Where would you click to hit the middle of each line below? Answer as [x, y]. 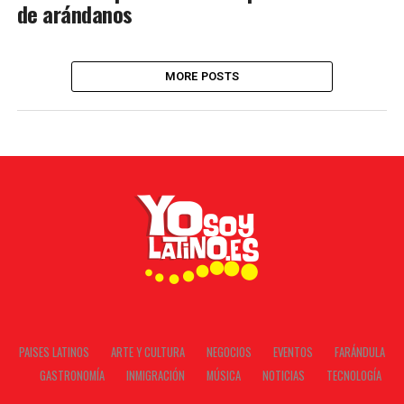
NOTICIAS [284, 376]
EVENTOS [293, 352]
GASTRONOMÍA [73, 376]
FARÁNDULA [359, 352]
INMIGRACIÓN [156, 376]
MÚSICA [224, 376]
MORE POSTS [202, 76]
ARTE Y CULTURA [147, 352]
